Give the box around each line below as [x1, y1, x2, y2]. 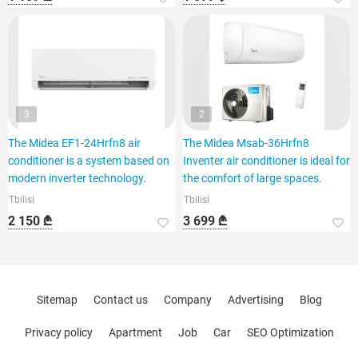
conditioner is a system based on [8, 154, 169, 167]
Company [163, 293, 212, 306]
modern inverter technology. [8, 172, 146, 185]
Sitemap [36, 293, 78, 306]
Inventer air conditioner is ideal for [183, 154, 350, 167]
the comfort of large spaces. [183, 172, 322, 185]
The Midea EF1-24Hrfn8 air [8, 137, 141, 149]
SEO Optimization [246, 326, 334, 339]
